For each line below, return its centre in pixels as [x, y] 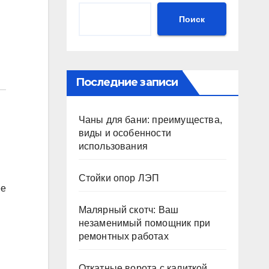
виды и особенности [125, 133]
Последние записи [127, 82]
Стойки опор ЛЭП [119, 178]
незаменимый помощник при [144, 223]
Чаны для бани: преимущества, [150, 120]
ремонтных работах [123, 236]
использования [113, 146]
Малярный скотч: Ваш [128, 210]
